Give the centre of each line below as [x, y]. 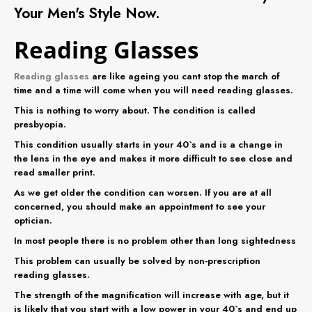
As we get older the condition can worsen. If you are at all [143, 192]
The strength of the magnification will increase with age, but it [151, 295]
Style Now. [122, 13]
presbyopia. [40, 124]
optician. [33, 220]
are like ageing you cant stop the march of [186, 76]
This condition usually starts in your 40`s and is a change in [148, 144]
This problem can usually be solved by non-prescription [137, 260]
